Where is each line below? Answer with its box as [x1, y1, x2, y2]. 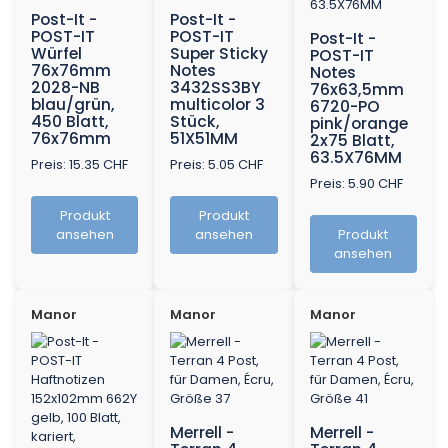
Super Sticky [170, 43, 269, 65]
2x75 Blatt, [309, 130, 395, 152]
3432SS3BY [170, 77, 262, 99]
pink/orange [309, 113, 408, 135]
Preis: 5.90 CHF [309, 174, 403, 194]
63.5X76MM [309, 147, 402, 169]
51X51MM [170, 128, 239, 150]
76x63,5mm [309, 79, 404, 101]
